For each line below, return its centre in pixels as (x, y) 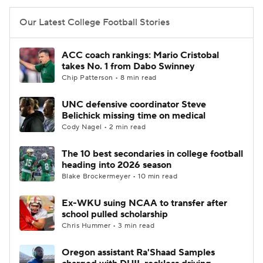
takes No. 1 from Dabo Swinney (128, 66)
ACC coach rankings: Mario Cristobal (140, 55)
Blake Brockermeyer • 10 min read (120, 176)
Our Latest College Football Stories (95, 22)
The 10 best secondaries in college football (152, 154)
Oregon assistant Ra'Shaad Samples (138, 252)
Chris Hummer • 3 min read (108, 226)
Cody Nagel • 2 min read (104, 127)
